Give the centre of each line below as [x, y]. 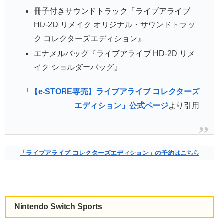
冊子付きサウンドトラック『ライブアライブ [112, 11]
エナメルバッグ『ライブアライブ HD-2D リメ [114, 53]
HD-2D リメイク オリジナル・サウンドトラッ [114, 24]
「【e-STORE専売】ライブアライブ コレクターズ [111, 92]
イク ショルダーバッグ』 [77, 67]
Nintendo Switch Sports [58, 207]
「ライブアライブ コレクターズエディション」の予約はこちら [109, 153]
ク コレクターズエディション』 [89, 38]
